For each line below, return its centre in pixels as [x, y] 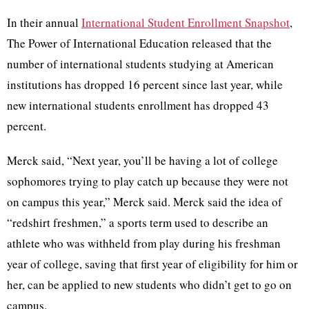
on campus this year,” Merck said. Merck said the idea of [144, 202]
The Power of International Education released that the [139, 43]
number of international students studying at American [140, 64]
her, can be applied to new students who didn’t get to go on [149, 285]
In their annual [44, 23]
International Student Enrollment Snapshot [186, 23]
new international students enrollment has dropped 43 [138, 106]
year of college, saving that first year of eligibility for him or [152, 264]
